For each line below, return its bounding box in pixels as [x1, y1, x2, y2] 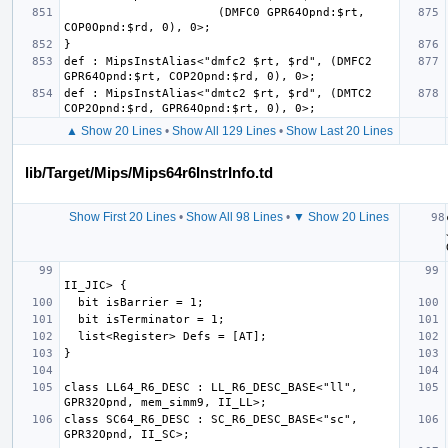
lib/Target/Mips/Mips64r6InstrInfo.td [25, 163, 273, 181]
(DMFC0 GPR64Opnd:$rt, [64, 5, 218, 19]
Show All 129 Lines [171, 123, 276, 138]
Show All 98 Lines [186, 209, 283, 224]
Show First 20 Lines [69, 209, 176, 224]
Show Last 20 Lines [285, 123, 393, 138]
